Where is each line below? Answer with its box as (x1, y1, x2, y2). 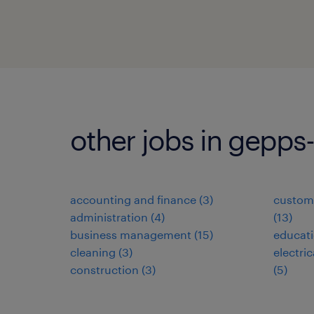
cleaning (70, 245, 116, 259)
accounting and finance (70, 193, 196, 206)
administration (70, 210, 148, 224)
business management (70, 228, 191, 241)
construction (70, 263, 139, 276)
